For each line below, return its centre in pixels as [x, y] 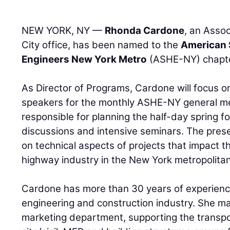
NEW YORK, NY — [63, 30]
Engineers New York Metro [84, 59]
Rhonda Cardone [145, 30]
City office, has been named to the [101, 45]
